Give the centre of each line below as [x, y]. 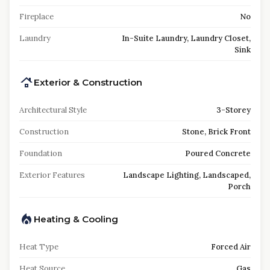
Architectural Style [53, 110]
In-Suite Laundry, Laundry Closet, [186, 38]
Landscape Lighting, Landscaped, [187, 175]
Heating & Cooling [76, 219]
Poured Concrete [218, 153]
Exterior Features [52, 175]
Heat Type [39, 247]
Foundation [41, 153]
